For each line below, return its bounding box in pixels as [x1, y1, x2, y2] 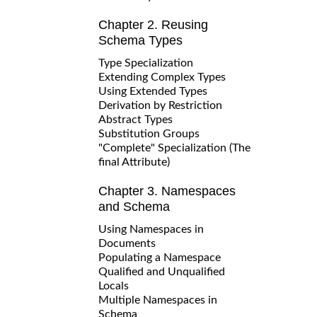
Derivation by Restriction [98, 99, 222, 111]
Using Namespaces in [98, 223, 204, 235]
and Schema [98, 199, 170, 214]
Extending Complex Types [98, 71, 226, 83]
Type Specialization [98, 57, 193, 69]
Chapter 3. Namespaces [98, 183, 236, 198]
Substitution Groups [98, 127, 200, 139]
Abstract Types [98, 113, 173, 125]
